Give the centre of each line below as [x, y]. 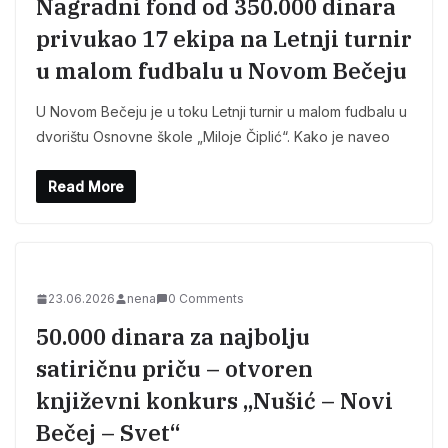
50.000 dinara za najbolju [173, 337]
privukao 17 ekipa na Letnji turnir [224, 39]
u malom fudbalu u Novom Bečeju [221, 71]
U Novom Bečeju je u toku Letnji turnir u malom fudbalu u [221, 112]
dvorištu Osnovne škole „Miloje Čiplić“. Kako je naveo [213, 137]
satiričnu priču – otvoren [174, 369]
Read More [86, 187]
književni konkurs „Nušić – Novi [214, 401]
